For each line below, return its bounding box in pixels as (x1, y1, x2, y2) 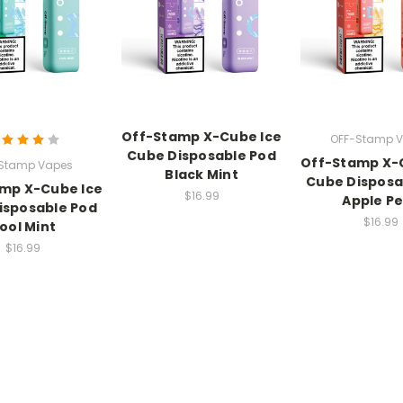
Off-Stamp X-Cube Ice (121, 128, 282, 147)
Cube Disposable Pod (127, 147, 276, 166)
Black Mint (165, 166, 238, 184)
